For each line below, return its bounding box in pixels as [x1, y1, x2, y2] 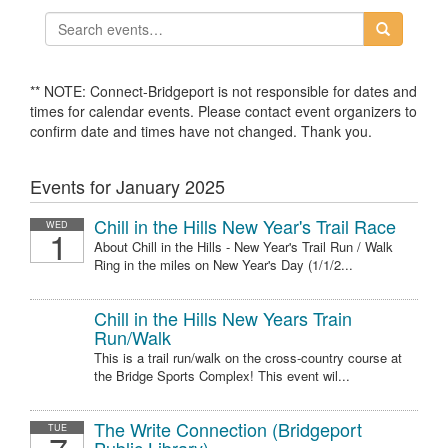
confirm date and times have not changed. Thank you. [30, 121, 372, 141]
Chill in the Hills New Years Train [94, 305, 352, 331]
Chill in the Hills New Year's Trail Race [94, 213, 396, 239]
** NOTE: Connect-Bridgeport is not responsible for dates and [30, 81, 417, 101]
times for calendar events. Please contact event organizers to [30, 101, 417, 121]
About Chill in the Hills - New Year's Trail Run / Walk [94, 237, 393, 256]
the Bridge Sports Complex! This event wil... [94, 366, 350, 385]
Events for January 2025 [30, 173, 225, 199]
